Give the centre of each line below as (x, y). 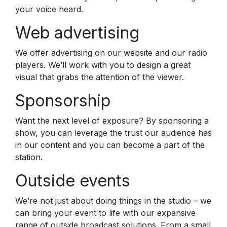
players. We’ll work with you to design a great (103, 65)
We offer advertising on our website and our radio (111, 52)
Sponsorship (63, 100)
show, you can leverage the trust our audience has (113, 133)
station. (29, 157)
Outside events (73, 180)
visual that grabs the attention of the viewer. (100, 77)
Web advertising (77, 32)
